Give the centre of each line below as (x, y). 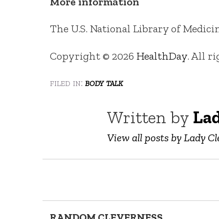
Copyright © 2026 (93, 56)
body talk (104, 83)
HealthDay (162, 56)
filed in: (67, 83)
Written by (150, 117)
